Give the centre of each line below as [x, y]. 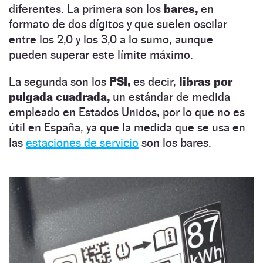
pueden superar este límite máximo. [101, 55]
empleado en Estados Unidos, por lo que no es [127, 112]
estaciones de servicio [82, 143]
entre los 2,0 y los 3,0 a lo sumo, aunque [111, 40]
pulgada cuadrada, [61, 97]
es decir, [155, 82]
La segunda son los [59, 82]
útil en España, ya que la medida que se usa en [127, 128]
